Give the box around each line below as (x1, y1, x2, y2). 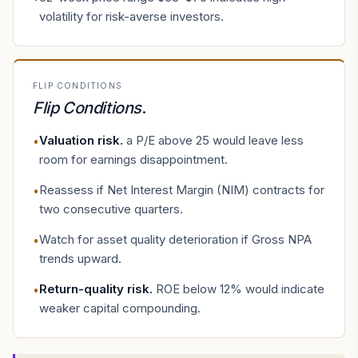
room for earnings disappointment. (39, 152, 228, 167)
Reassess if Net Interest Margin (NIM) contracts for (39, 182, 324, 197)
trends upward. (39, 251, 121, 266)
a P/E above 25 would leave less (126, 133, 304, 148)
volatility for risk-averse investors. (39, 9, 224, 24)
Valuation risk (39, 133, 120, 148)
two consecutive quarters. (39, 201, 183, 217)
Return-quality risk (39, 281, 149, 296)
